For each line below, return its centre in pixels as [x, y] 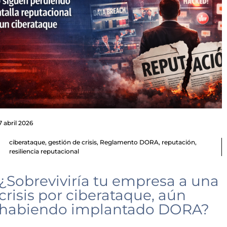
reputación [178, 142]
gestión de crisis [72, 142]
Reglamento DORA [129, 142]
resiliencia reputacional [44, 152]
